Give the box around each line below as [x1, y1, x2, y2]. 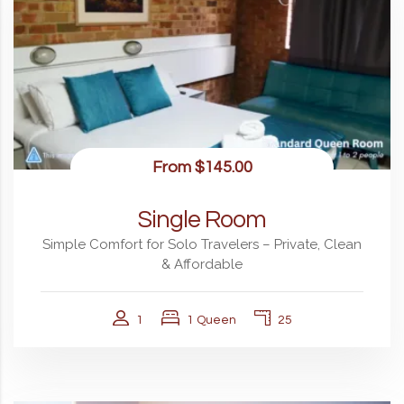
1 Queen [186, 314, 236, 327]
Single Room [138, 207, 266, 234]
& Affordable [161, 256, 243, 273]
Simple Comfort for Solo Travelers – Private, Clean [42, 236, 362, 253]
